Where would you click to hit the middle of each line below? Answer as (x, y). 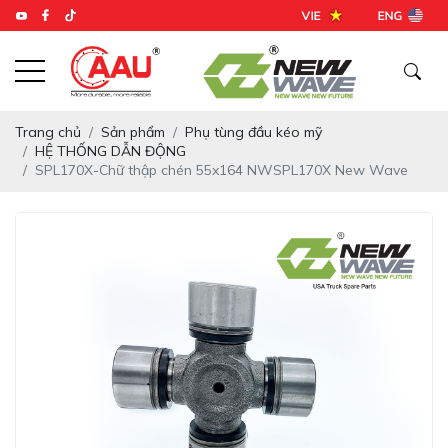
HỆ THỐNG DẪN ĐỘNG (110, 151)
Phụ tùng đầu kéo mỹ (253, 132)
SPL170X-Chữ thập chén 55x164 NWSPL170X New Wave (221, 170)
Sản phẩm (133, 132)
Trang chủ (48, 132)
